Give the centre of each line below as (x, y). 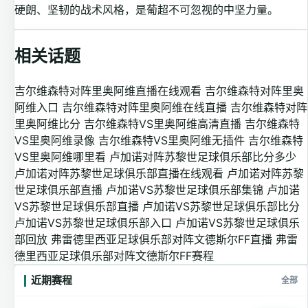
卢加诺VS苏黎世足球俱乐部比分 (221, 206)
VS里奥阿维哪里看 (60, 156)
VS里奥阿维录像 (55, 140)
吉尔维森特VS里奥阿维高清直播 (163, 123)
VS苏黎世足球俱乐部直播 (77, 206)
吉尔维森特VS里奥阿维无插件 (172, 140)
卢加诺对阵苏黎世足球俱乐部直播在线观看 (119, 173)
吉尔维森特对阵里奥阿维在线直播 (144, 107)
